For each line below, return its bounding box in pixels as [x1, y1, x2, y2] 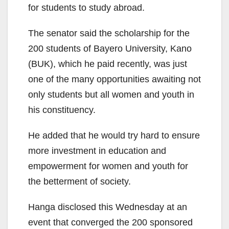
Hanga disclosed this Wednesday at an [28, 202, 187, 213]
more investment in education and [28, 146, 166, 156]
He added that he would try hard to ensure [28, 130, 200, 141]
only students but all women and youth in [28, 89, 194, 100]
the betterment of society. [28, 176, 131, 187]
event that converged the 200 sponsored [28, 217, 193, 228]
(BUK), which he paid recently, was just [28, 59, 187, 70]
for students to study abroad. [28, 3, 145, 13]
